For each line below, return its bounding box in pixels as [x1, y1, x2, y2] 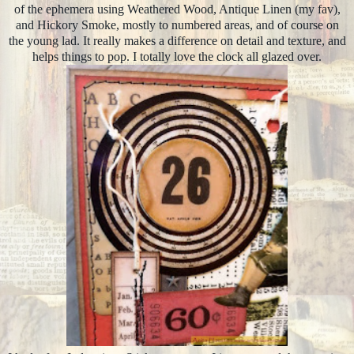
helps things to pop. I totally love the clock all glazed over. [32, 49, 322, 63]
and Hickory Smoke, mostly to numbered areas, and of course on [15, 17, 339, 32]
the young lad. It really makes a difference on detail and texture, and [8, 33, 346, 47]
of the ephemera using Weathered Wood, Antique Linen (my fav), [13, 2, 341, 16]
